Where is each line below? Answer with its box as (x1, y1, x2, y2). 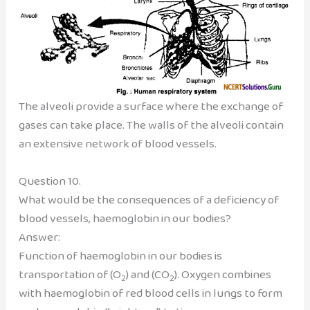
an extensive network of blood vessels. (18, 134, 217, 153)
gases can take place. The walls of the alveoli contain (18, 115, 284, 134)
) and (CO (125, 265, 170, 284)
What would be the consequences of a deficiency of (18, 190, 279, 210)
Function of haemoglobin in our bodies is (18, 246, 222, 266)
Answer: (18, 228, 60, 247)
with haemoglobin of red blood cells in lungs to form (18, 284, 282, 303)
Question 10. (18, 172, 81, 191)
